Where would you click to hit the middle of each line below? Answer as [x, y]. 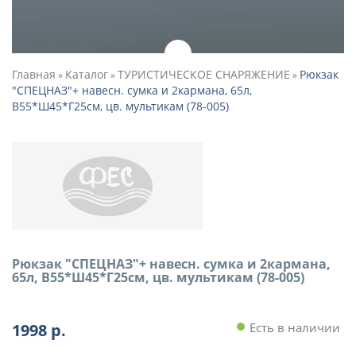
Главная [34, 74]
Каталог [87, 74]
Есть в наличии [293, 327]
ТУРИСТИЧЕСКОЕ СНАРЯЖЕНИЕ [204, 74]
